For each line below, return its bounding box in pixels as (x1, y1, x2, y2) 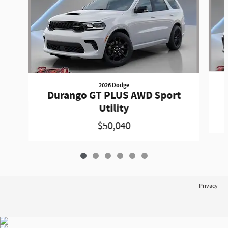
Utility (99, 102, 129, 117)
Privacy (199, 182, 218, 190)
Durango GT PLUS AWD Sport (47, 89, 181, 103)
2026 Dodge (98, 81, 129, 90)
